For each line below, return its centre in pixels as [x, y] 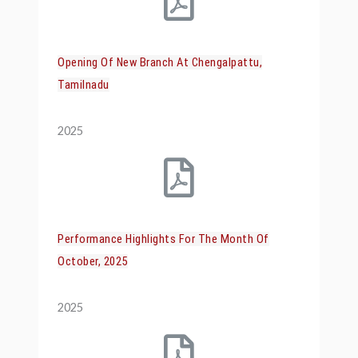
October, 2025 [93, 262]
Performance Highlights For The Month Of [163, 239]
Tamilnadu [84, 85]
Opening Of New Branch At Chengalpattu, [160, 63]
